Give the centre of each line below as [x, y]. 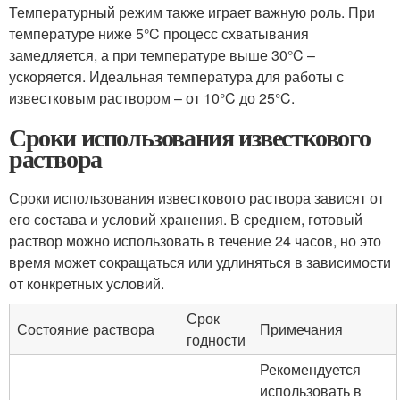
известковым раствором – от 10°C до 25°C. [152, 98]
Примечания [301, 329]
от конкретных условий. [87, 283]
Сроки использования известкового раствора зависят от [196, 198]
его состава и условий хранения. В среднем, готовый [186, 219]
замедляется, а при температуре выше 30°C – [162, 55]
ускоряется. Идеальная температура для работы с [176, 76]
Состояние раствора [86, 329]
